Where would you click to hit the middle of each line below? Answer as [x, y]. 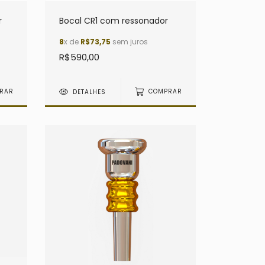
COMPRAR [165, 92]
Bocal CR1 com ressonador [114, 20]
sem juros [129, 41]
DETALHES [90, 92]
